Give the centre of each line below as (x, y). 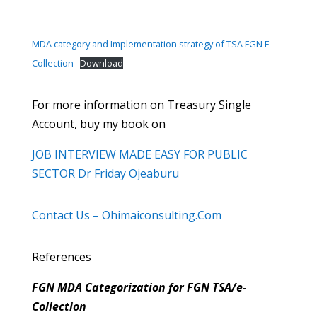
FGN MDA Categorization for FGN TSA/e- (139, 287)
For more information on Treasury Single (141, 105)
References (61, 257)
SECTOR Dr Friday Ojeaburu (105, 173)
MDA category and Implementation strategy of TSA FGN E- (152, 44)
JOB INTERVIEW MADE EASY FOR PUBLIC (139, 154)
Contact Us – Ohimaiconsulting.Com (126, 215)
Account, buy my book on (98, 124)
